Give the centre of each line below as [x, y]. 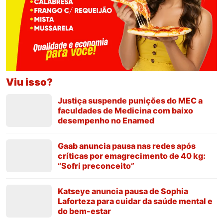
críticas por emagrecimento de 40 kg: [132, 156]
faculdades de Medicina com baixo [125, 110]
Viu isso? [29, 82]
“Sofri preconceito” [96, 166]
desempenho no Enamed [106, 120]
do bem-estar [84, 211]
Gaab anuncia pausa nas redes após [127, 146]
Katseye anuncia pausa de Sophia [123, 191]
